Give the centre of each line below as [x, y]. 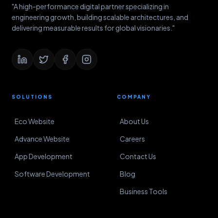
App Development [44, 156]
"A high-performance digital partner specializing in [90, 6]
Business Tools [144, 191]
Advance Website [42, 139]
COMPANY [134, 97]
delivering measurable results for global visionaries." [93, 28]
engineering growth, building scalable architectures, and [100, 17]
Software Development [52, 174]
